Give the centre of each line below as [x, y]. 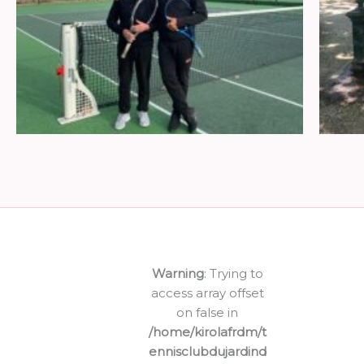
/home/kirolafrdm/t [207, 331]
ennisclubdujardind [207, 351]
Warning [178, 273]
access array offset [207, 292]
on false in [208, 312]
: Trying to [233, 273]
